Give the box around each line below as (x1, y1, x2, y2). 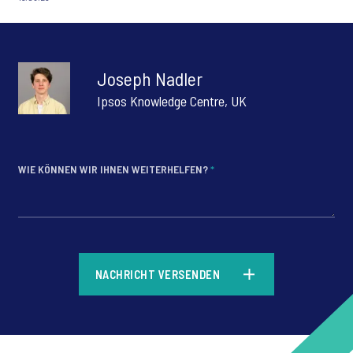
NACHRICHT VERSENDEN (95, 267, 221, 282)
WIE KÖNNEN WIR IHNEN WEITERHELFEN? (18, 162, 210, 176)
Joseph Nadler (97, 67, 203, 91)
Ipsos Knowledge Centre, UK (97, 92, 247, 110)
